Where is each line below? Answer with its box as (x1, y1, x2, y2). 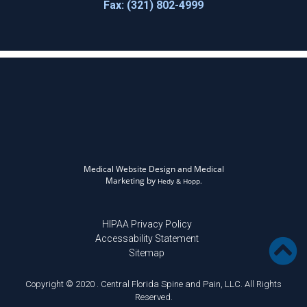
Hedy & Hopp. (157, 176, 202, 186)
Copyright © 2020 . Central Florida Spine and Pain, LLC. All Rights (25, 279, 282, 289)
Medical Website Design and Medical (83, 163, 224, 175)
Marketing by (105, 175, 158, 186)
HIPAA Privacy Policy (101, 219, 192, 230)
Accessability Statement (95, 233, 199, 244)
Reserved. (134, 292, 173, 302)
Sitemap (129, 247, 164, 258)
